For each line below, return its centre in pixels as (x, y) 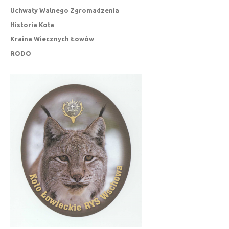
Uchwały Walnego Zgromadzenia (65, 10)
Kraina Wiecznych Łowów (52, 39)
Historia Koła (32, 25)
